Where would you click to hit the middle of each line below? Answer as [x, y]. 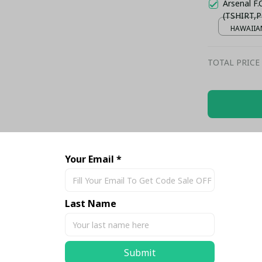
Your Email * [93, 159]
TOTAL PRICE [233, 62]
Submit [140, 253]
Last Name [91, 204]
